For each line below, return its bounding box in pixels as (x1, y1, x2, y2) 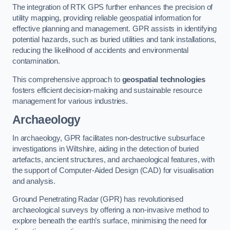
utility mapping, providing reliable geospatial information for (12, 14, 201, 23)
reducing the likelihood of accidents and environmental (12, 46, 189, 55)
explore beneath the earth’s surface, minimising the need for (12, 217, 207, 225)
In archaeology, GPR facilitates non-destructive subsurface (12, 133, 205, 142)
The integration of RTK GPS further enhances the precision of (12, 3, 213, 12)
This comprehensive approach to (12, 75, 122, 84)
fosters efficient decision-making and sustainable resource (12, 86, 202, 94)
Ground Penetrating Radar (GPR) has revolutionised (12, 195, 183, 204)
